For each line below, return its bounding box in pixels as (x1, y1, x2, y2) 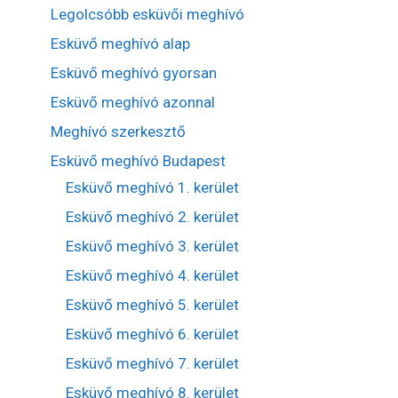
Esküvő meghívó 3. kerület (66, 236, 239, 255)
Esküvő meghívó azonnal (51, 92, 215, 111)
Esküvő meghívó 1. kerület (66, 178, 239, 196)
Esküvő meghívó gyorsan (51, 63, 217, 82)
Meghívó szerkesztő (51, 122, 186, 140)
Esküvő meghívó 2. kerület (66, 207, 239, 226)
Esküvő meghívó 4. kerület (66, 266, 239, 284)
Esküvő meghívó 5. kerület (66, 295, 239, 314)
